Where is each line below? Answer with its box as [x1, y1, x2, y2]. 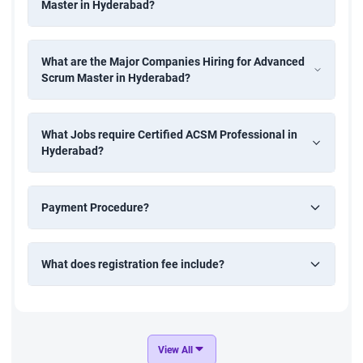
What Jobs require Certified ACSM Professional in [41, 127, 297, 141]
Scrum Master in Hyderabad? [41, 70, 190, 84]
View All [157, 344, 193, 356]
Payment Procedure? [41, 200, 149, 214]
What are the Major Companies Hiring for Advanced [41, 54, 305, 68]
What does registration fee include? [41, 257, 224, 271]
